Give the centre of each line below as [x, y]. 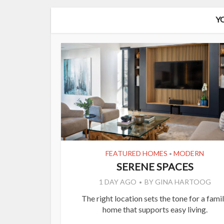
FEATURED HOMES [136, 153]
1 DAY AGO [117, 182]
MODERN [189, 153]
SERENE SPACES [155, 167]
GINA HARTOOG [183, 182]
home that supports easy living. [155, 209]
